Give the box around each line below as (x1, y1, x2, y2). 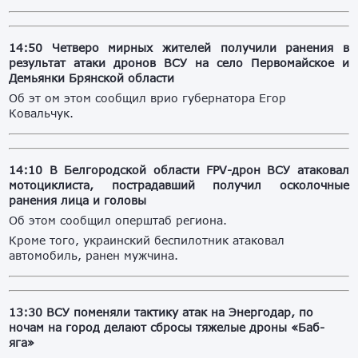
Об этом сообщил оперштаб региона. (9, 213, 228, 228)
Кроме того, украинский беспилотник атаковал (9, 233, 285, 248)
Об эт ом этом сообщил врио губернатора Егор (9, 91, 287, 105)
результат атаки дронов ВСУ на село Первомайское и (9, 56, 349, 70)
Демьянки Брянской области (9, 71, 175, 86)
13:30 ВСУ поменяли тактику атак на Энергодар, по (9, 305, 314, 320)
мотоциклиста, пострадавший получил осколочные (9, 178, 349, 193)
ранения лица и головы (9, 193, 147, 208)
